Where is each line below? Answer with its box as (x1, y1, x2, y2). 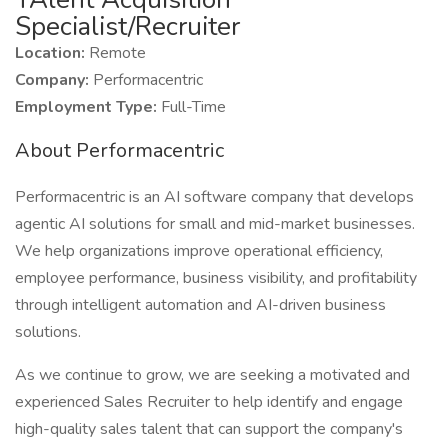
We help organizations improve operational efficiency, (15, 240, 383, 262)
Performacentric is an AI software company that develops (15, 186, 414, 208)
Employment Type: (15, 96, 161, 118)
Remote (89, 42, 146, 64)
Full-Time (161, 96, 226, 118)
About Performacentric (15, 137, 224, 164)
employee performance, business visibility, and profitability (15, 267, 417, 289)
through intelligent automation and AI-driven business (15, 294, 386, 316)
